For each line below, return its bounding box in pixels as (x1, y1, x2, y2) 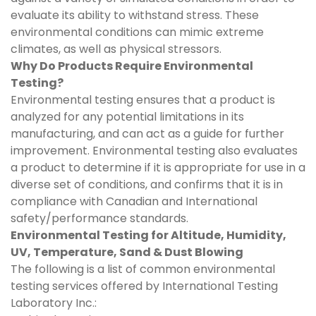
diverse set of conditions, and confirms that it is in (11, 176, 283, 193)
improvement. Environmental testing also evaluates (11, 142, 298, 159)
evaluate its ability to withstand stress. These (11, 7, 259, 23)
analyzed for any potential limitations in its (11, 109, 244, 125)
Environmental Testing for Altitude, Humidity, (11, 227, 286, 243)
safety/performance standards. (11, 210, 188, 226)
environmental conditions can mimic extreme (11, 24, 264, 40)
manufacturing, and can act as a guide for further (11, 126, 284, 142)
